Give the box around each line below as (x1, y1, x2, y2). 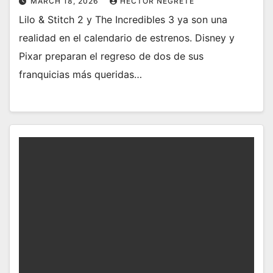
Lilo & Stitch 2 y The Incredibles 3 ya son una (19, 13, 227, 26)
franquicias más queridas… (19, 68, 142, 80)
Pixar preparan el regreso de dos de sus (19, 49, 204, 62)
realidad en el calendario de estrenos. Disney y (19, 31, 235, 44)
